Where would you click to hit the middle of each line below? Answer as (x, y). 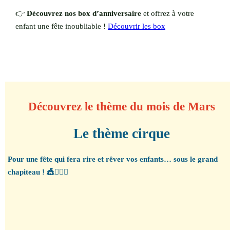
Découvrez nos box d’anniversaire (84, 13)
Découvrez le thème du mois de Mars (121, 106)
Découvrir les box (137, 26)
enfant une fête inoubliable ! (62, 26)
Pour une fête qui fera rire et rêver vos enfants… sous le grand (113, 159)
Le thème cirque (121, 133)
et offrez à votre (168, 13)
